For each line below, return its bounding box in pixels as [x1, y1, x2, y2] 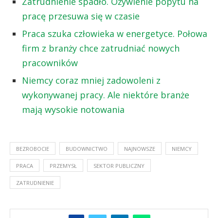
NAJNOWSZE [124, 145, 155, 153]
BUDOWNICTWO [66, 145, 108, 153]
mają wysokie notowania [22, 104, 125, 116]
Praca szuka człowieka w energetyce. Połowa [22, 28, 207, 40]
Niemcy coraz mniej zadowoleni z [22, 74, 161, 87]
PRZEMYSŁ [50, 162, 77, 170]
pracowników [22, 57, 80, 69]
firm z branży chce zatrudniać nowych [22, 42, 180, 54]
